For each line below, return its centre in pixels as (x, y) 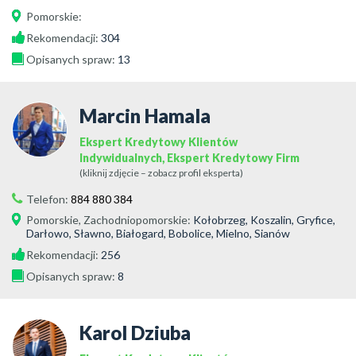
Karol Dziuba (135, 333)
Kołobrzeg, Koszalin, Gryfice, (264, 220)
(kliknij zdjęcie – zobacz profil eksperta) (161, 173)
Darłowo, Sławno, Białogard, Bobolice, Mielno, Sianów (158, 233)
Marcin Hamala (145, 116)
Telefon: (48, 199)
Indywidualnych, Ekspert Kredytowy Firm (190, 158)
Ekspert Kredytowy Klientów (159, 142)
